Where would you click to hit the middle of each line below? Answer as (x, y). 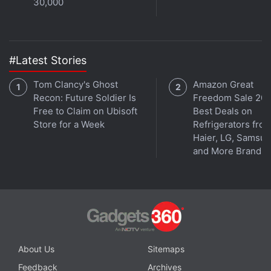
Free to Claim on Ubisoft (85, 111)
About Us (36, 249)
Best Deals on (223, 111)
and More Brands (230, 151)
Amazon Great (223, 84)
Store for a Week (69, 124)
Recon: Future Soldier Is (85, 98)
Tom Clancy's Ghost (76, 84)
